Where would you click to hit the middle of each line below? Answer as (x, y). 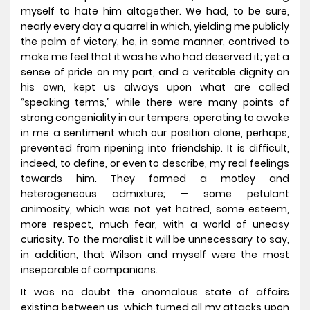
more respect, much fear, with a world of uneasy (155, 225)
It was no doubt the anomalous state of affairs (155, 292)
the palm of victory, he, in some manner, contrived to (155, 42)
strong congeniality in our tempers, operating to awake (155, 118)
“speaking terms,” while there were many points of (155, 103)
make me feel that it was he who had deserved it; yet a (155, 57)
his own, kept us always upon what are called (155, 88)
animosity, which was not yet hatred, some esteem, (155, 209)
